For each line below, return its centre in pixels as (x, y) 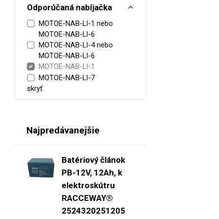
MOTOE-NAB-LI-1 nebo (76, 24)
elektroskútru (88, 185)
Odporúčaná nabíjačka (69, 7)
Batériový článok (93, 160)
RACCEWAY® (87, 198)
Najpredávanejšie (63, 131)
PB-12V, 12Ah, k (92, 172)
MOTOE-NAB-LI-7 (67, 77)
